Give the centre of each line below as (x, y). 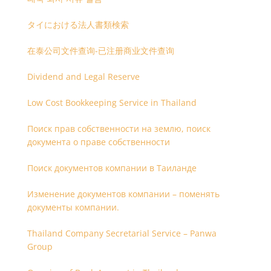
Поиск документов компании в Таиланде (112, 168)
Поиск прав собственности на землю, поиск (119, 129)
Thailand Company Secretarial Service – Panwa (122, 233)
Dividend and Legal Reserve (83, 77)
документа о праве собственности (98, 142)
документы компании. (97, 207)
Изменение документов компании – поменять (123, 194)
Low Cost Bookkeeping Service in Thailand (112, 103)
